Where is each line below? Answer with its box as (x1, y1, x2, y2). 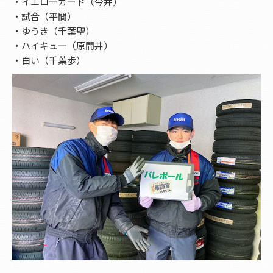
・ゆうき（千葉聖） (12, 24, 94, 37)
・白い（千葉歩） (12, 53, 85, 66)
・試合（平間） (12, 9, 76, 23)
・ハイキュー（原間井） (12, 38, 113, 52)
